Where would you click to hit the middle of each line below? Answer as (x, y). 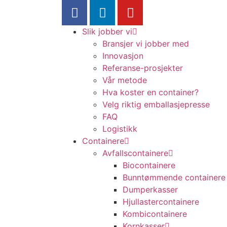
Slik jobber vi (107, 31)
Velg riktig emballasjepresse (156, 104)
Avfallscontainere (135, 153)
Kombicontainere (155, 214)
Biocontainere (149, 165)
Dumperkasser (150, 190)
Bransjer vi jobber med (146, 44)
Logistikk (120, 129)
